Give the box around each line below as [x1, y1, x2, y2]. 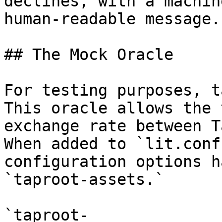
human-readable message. [4, 10, 221, 28]
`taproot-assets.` [4, 170, 164, 188]
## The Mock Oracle [4, 46, 173, 63]
